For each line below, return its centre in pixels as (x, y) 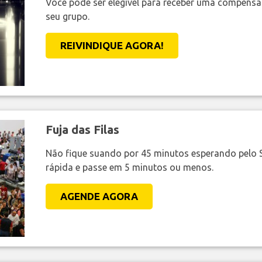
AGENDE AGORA (99, 196)
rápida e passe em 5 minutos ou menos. (129, 167)
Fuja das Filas (82, 129)
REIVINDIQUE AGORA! (112, 45)
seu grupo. (67, 16)
